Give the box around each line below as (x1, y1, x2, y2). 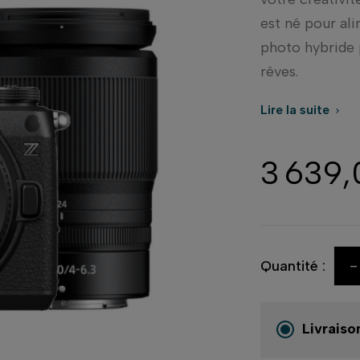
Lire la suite (260, 101, 333, 117)
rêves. (260, 62, 298, 80)
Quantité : (260, 256, 325, 275)
